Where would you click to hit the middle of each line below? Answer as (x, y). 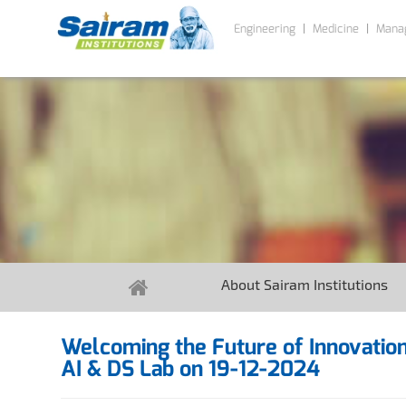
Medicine (336, 28)
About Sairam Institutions (304, 285)
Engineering (265, 28)
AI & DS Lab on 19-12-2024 (191, 368)
